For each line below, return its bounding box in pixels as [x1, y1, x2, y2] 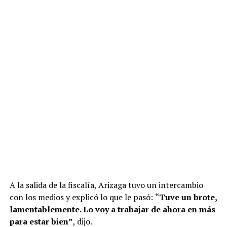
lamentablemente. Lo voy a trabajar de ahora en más [9, 204, 215, 215]
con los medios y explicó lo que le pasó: [9, 192, 155, 203]
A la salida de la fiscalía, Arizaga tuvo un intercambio [9, 179, 203, 191]
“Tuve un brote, [155, 192, 217, 203]
